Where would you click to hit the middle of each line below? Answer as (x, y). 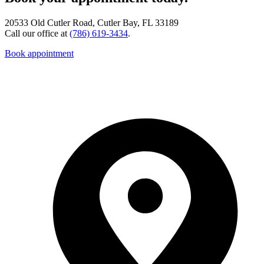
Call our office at (37, 33)
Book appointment (39, 53)
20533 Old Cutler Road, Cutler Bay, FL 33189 (92, 22)
